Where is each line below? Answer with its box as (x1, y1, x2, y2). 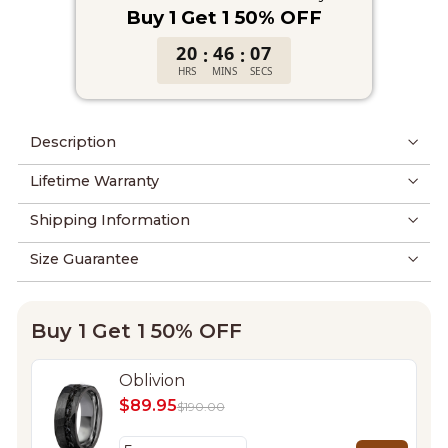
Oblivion (118, 371, 185, 390)
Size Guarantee (30, 250, 139, 268)
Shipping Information (30, 211, 190, 229)
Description (30, 133, 116, 151)
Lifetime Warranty (30, 172, 159, 190)
